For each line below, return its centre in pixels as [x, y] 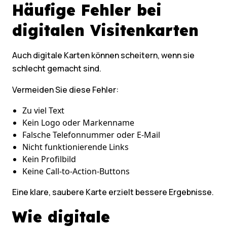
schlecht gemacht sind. [57, 69]
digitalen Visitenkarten [105, 31]
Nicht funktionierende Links [75, 147]
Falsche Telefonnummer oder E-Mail [91, 135]
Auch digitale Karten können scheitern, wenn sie [103, 55]
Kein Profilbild [49, 159]
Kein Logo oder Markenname [78, 123]
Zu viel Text [43, 111]
